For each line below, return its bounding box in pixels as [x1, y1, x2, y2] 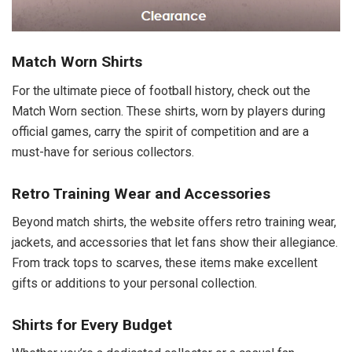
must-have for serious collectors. [12, 145, 194, 160]
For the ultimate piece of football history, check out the [12, 83, 310, 99]
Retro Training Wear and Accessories [12, 184, 270, 203]
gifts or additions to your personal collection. [12, 276, 257, 291]
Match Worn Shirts [12, 53, 142, 71]
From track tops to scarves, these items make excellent [12, 255, 317, 271]
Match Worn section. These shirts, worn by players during [12, 104, 325, 119]
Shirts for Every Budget [12, 315, 172, 334]
